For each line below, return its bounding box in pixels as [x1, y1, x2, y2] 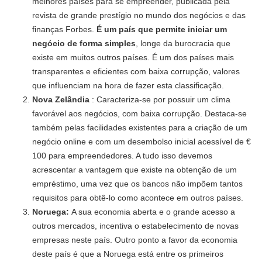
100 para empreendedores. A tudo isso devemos [32, 151, 212, 161]
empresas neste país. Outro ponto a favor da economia [32, 235, 237, 245]
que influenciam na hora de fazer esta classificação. [32, 81, 224, 91]
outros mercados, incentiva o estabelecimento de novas [32, 221, 239, 231]
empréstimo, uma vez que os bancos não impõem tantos [32, 179, 243, 189]
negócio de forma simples [32, 39, 136, 49]
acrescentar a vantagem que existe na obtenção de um [32, 165, 237, 175]
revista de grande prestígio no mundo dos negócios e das [32, 11, 246, 20]
